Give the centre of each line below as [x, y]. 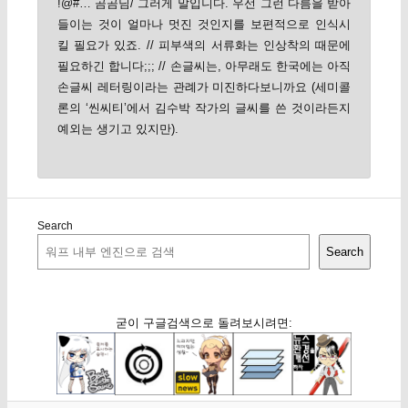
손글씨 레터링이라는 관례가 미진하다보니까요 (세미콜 [204, 87]
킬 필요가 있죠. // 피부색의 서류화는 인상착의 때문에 [204, 45]
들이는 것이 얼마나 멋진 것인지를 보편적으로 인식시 [204, 24]
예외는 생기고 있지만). [117, 128]
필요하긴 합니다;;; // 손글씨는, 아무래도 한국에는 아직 [204, 66]
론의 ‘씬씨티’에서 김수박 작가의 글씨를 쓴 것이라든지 [204, 107]
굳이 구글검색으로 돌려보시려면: [204, 322]
